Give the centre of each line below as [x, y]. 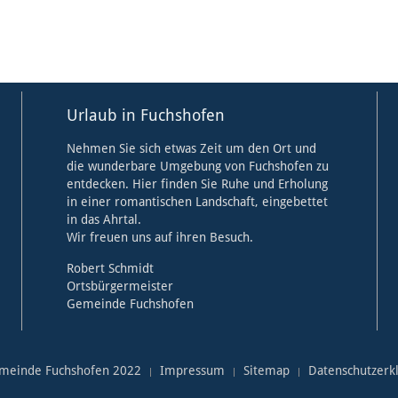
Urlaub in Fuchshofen [145, 115]
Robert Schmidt [110, 269]
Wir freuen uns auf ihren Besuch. [159, 238]
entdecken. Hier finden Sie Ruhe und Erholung [197, 184]
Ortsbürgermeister [119, 287]
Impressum [192, 371]
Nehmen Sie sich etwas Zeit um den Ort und [191, 149]
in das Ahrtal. [105, 220]
